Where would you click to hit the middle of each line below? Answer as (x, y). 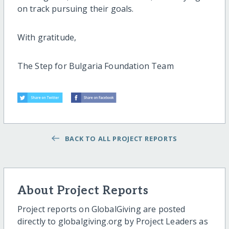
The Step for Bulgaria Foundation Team (95, 66)
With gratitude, (47, 38)
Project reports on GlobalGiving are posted (101, 209)
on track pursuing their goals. (75, 9)
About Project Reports (83, 191)
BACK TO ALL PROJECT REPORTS (119, 139)
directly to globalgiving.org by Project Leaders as (112, 222)
